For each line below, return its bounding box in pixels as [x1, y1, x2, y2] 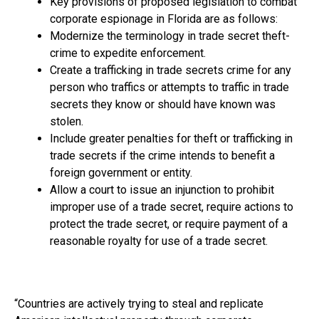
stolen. [50, 115, 83, 129]
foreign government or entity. [50, 166, 192, 180]
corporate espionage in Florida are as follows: [50, 12, 278, 26]
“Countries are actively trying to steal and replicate [14, 297, 263, 311]
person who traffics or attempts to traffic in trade [50, 80, 289, 95]
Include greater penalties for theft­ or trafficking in [50, 132, 293, 146]
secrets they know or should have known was [50, 98, 276, 112]
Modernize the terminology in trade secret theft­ [50, 29, 290, 43]
